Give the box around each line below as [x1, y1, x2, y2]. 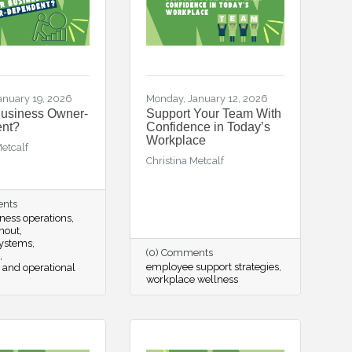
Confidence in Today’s [145, 120, 270, 134]
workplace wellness [145, 273, 238, 285]
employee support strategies [145, 261, 279, 273]
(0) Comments [145, 247, 213, 258]
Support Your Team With [145, 107, 281, 120]
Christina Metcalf [145, 155, 224, 167]
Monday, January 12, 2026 [145, 93, 268, 104]
